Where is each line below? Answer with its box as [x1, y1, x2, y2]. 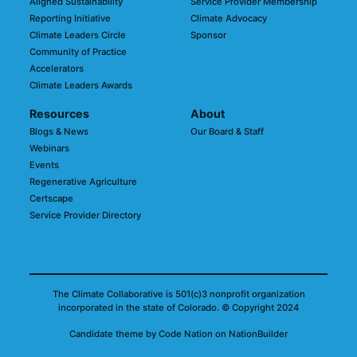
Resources [29, 107, 90, 121]
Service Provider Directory [29, 210, 142, 222]
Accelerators [29, 63, 84, 75]
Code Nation [159, 328, 213, 340]
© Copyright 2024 [219, 302, 299, 314]
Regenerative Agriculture [29, 176, 138, 188]
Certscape [29, 193, 74, 205]
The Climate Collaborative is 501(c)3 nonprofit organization [52, 288, 305, 300]
